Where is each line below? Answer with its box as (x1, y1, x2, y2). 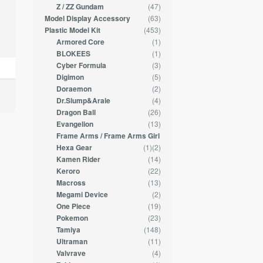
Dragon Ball (56, 107, 96, 118)
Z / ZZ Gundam (56, 2, 104, 12)
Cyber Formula (56, 60, 106, 71)
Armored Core (56, 37, 104, 48)
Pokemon (56, 213, 88, 224)
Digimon (56, 72, 84, 83)
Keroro (56, 166, 80, 177)
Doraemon (56, 84, 92, 95)
